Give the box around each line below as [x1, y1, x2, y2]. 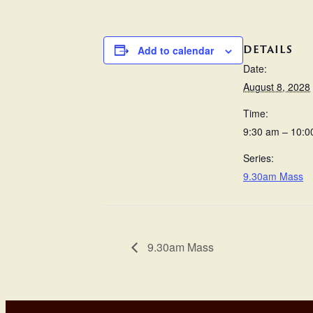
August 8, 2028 [243, 80, 310, 94]
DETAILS [243, 42, 293, 57]
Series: [243, 151, 274, 166]
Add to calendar [138, 43, 214, 57]
